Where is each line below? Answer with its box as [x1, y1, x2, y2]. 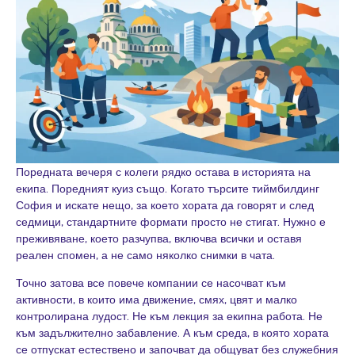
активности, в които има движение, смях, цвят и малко [16, 292, 297, 307]
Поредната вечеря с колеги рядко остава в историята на [16, 164, 311, 178]
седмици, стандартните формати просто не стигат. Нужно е [16, 214, 326, 228]
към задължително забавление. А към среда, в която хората [16, 326, 329, 340]
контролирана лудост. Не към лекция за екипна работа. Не [16, 309, 323, 323]
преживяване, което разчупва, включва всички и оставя [16, 231, 302, 245]
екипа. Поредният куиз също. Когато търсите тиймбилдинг [16, 181, 319, 195]
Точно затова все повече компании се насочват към [16, 276, 286, 290]
